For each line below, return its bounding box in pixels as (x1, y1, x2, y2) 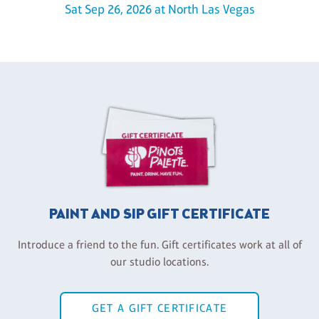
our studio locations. (110, 254, 209, 268)
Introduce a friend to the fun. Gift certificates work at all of (17, 237, 302, 251)
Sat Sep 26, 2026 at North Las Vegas (64, 1, 255, 16)
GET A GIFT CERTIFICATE (91, 300, 228, 315)
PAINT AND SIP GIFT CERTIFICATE (49, 204, 270, 224)
